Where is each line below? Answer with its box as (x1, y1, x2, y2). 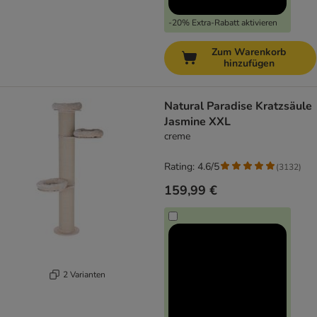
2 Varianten (62, 268, 105, 280)
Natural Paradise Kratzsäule (164, 98, 312, 115)
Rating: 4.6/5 (164, 160, 219, 174)
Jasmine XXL (164, 114, 231, 130)
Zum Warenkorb (212, 45, 286, 59)
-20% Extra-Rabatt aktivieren (168, 17, 277, 29)
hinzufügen (223, 57, 275, 71)
